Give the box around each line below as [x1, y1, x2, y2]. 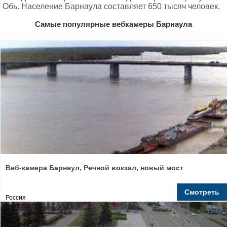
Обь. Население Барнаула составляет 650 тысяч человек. [3, 2, 220, 11]
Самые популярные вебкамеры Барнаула [35, 20, 192, 28]
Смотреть [184, 188, 219, 196]
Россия [6, 194, 26, 201]
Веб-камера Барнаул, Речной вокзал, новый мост [6, 164, 183, 172]
